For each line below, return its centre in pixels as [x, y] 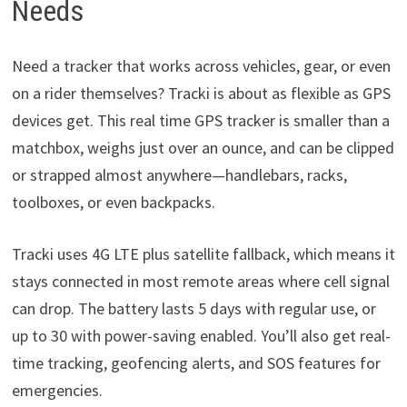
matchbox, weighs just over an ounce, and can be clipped [203, 147]
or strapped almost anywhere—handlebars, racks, [179, 174]
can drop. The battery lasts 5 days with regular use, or [194, 308]
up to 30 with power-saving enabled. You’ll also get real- [201, 335]
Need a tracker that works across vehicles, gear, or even [201, 65]
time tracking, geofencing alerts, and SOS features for [196, 362]
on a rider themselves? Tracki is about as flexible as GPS [201, 93]
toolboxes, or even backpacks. [113, 202]
